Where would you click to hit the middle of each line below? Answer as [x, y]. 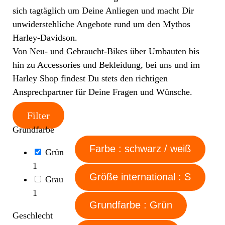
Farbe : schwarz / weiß [155, 149]
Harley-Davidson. [45, 37]
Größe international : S [185, 177]
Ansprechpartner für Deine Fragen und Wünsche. [103, 92]
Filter [39, 115]
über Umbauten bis [164, 51]
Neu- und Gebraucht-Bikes [79, 51]
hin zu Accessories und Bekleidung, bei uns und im [106, 65]
